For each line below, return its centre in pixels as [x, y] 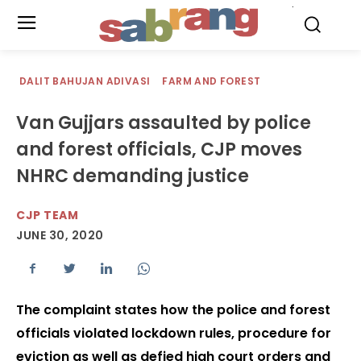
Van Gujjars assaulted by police [164, 123]
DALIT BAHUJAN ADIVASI [85, 81]
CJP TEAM [47, 215]
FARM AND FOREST [212, 81]
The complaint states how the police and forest [173, 310]
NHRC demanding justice [133, 176]
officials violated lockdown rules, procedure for [174, 334]
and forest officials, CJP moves [159, 149]
